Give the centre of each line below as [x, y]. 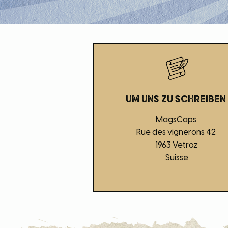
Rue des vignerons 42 [176, 133]
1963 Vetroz [176, 145]
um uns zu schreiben [176, 98]
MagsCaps [176, 120]
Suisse [176, 158]
